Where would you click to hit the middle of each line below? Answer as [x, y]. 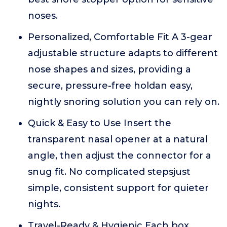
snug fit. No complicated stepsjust [109, 172]
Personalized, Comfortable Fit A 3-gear [120, 37]
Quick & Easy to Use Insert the [100, 123]
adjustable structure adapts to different [123, 53]
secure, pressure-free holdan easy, [110, 86]
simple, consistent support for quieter [118, 188]
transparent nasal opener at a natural [118, 139]
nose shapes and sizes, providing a [109, 69]
